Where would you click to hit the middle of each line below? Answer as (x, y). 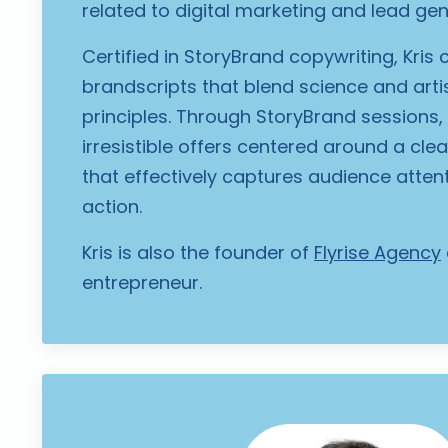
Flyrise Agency (377, 253)
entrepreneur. (142, 283)
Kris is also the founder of (198, 253)
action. (112, 207)
